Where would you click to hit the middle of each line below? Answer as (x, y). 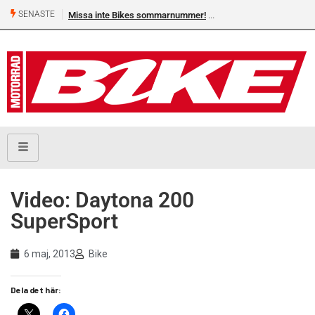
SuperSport (64, 221)
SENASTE (36, 14)
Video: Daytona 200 (102, 200)
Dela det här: (36, 290)
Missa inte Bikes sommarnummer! (137, 15)
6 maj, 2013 (50, 254)
